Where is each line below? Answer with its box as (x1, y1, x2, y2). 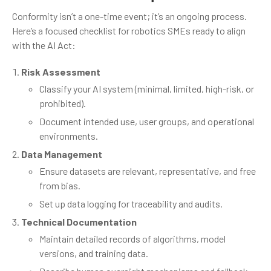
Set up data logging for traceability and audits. (39, 197, 223, 209)
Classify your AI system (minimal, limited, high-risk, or (39, 82, 254, 94)
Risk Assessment (21, 65, 100, 77)
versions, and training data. (39, 247, 148, 259)
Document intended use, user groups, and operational (39, 115, 254, 127)
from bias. (39, 179, 80, 191)
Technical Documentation (21, 215, 137, 227)
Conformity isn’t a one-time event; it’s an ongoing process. (12, 10, 247, 22)
